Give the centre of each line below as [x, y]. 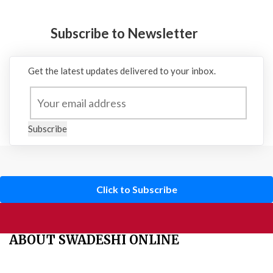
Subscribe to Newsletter [124, 34]
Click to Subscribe [136, 190]
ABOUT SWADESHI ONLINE [94, 240]
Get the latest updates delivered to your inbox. [122, 71]
